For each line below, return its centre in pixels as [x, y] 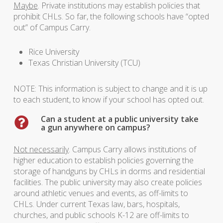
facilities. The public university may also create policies [108, 182]
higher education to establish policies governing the [103, 160]
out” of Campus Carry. [52, 27]
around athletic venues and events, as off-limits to [101, 193]
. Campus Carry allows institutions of [132, 149]
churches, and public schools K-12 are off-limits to [101, 215]
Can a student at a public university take [119, 119]
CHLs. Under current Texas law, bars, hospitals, [96, 204]
